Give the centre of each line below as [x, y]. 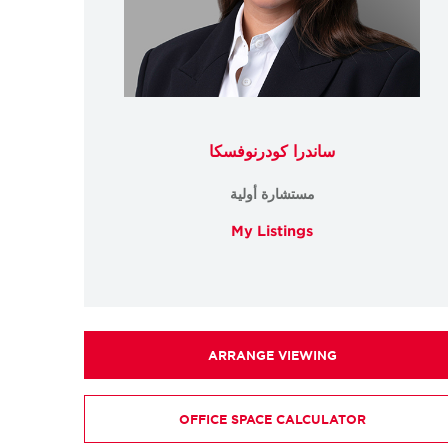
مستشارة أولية [272, 193]
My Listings [272, 230]
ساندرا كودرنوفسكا [272, 149]
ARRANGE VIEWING [272, 354]
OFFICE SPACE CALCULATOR [272, 418]
